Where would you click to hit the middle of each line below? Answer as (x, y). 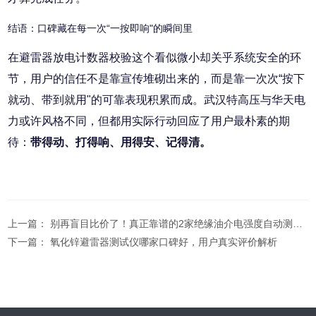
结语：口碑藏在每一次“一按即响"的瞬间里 (101, 29)
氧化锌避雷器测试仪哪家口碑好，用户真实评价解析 (164, 242)
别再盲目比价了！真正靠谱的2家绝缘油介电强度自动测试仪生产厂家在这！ (172, 224)
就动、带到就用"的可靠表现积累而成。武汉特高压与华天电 (157, 100)
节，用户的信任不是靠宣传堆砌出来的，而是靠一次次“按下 (157, 79)
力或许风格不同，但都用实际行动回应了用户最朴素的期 (149, 121)
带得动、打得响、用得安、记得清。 (121, 142)
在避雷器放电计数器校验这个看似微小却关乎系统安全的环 (155, 58)
